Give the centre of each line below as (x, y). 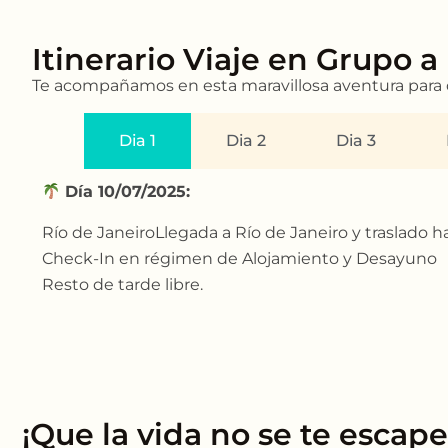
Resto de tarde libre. (122, 284)
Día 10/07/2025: (125, 192)
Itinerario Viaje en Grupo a (239, 60)
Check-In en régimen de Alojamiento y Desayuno (239, 258)
